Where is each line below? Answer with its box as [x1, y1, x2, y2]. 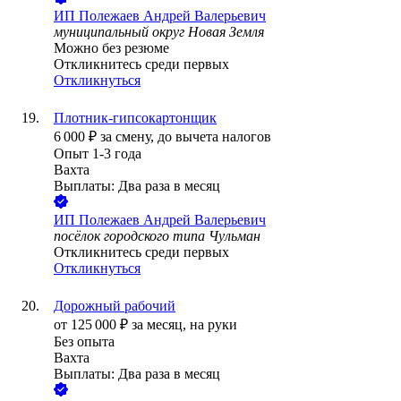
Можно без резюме [54, 40, 169, 56]
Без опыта [54, 334, 115, 350]
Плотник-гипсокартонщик [54, 110, 217, 126]
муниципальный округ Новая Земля [54, 24, 264, 40]
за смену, [100, 129, 158, 145]
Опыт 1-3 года [54, 146, 141, 162]
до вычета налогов [158, 129, 271, 145]
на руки [190, 317, 237, 333]
